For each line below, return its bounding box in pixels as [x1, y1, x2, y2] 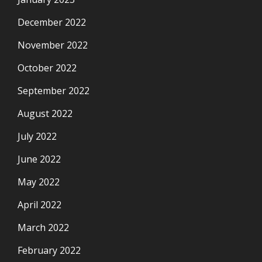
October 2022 [18, 61, 77, 74]
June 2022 [18, 153, 61, 166]
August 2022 [18, 107, 73, 120]
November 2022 [18, 39, 88, 51]
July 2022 [18, 130, 57, 143]
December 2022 [18, 16, 86, 29]
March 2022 [18, 221, 69, 234]
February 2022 [18, 244, 81, 257]
